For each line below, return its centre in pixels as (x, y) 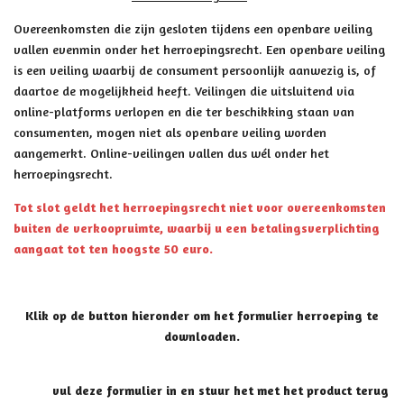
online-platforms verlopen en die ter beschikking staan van (184, 111)
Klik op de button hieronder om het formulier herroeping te (202, 315)
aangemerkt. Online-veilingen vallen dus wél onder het (171, 152)
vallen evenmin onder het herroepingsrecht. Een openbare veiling (199, 49)
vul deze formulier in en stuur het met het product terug (202, 390)
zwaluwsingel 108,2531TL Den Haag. (124, 281)
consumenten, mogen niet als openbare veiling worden (170, 132)
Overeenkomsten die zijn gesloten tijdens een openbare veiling (193, 28)
